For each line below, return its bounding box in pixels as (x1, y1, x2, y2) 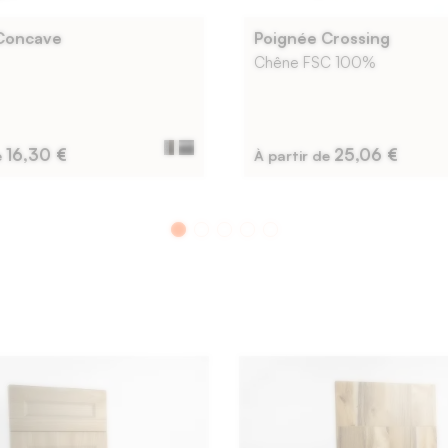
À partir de (254, 146, 334, 165)
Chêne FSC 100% (254, 52, 376, 72)
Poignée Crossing (254, 28, 390, 49)
